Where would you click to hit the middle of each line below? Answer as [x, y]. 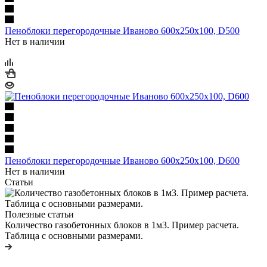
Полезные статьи [39, 214]
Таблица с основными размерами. [74, 235]
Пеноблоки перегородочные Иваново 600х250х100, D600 [122, 160]
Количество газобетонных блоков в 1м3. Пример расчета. [122, 225]
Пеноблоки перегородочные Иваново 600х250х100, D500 [122, 30]
